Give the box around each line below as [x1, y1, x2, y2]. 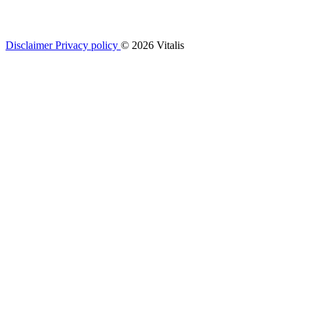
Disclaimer [6, 39, 55, 51]
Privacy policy [55, 39, 121, 51]
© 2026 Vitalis [121, 39, 184, 51]
